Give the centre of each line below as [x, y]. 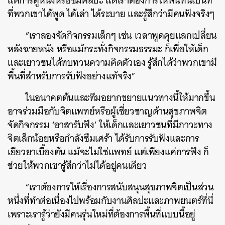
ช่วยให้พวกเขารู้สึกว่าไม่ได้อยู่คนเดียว [77, 166]
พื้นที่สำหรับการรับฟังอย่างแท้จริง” [72, 76]
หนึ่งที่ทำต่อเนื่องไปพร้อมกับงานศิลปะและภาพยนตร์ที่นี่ [110, 201]
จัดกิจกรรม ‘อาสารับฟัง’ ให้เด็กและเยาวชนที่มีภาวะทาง [110, 125]
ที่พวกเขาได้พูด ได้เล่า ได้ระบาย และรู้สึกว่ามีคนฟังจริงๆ [111, 14]
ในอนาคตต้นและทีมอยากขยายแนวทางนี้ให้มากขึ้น [120, 98]
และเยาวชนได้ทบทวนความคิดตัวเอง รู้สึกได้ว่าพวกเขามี [112, 63]
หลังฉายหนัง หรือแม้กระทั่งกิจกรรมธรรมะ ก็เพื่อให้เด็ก [108, 49]
